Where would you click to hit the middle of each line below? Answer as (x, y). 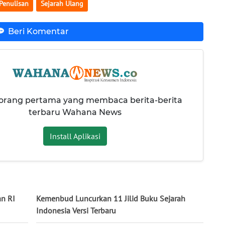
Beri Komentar (38, 32)
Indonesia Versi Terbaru (76, 211)
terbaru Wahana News (75, 112)
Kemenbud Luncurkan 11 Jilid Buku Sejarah (111, 199)
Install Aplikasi (75, 136)
